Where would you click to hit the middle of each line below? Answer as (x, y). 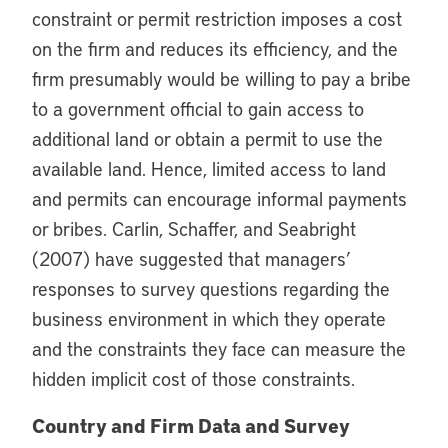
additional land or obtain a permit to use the (207, 138)
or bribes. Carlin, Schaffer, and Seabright (194, 228)
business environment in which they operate (209, 318)
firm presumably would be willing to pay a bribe (221, 78)
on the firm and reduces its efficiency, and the (215, 48)
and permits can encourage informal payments (219, 198)
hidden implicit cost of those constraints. (193, 378)
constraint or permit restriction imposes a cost (217, 18)
